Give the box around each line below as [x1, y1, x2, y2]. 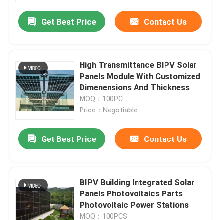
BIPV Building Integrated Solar [80, 177, 195, 188]
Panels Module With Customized [80, 71, 201, 82]
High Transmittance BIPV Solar [80, 60, 197, 70]
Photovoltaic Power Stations [80, 200, 189, 210]
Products [17, 181, 52, 191]
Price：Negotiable [80, 106, 138, 114]
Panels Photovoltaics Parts [80, 189, 183, 199]
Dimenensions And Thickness [80, 82, 190, 93]
